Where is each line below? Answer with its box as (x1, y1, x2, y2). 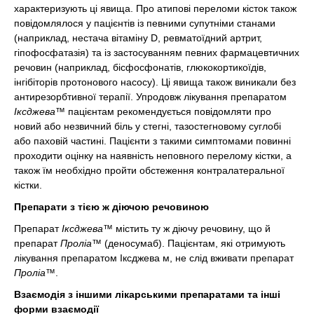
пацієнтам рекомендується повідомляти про (65, 105, 271, 117)
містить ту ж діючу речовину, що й (113, 222, 271, 234)
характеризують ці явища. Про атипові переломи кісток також (14, 2, 296, 14)
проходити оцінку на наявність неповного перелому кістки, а (14, 149, 292, 161)
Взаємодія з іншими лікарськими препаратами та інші (14, 288, 280, 300)
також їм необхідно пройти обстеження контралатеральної (14, 164, 285, 176)
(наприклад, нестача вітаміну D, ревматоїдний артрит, (14, 32, 262, 43)
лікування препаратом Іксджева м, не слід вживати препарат (14, 252, 294, 264)
